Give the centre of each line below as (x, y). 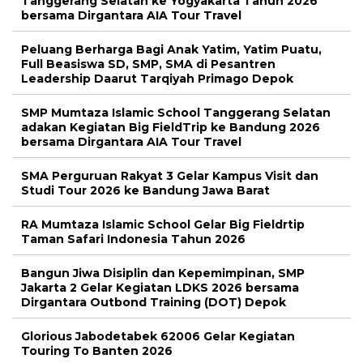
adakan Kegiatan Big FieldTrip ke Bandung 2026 (171, 127)
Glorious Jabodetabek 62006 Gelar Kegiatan (158, 336)
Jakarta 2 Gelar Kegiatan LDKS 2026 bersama (160, 287)
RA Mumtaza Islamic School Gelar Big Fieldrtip (163, 224)
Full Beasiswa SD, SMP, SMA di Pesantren (148, 64)
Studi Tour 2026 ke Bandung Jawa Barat (145, 190)
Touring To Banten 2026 (97, 350)
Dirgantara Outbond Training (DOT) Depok (154, 302)
